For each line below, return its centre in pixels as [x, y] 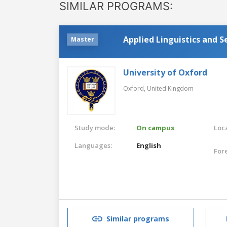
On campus [156, 127]
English [149, 145]
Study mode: [95, 127]
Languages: [93, 145]
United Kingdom [170, 88]
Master [83, 39]
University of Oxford [165, 72]
